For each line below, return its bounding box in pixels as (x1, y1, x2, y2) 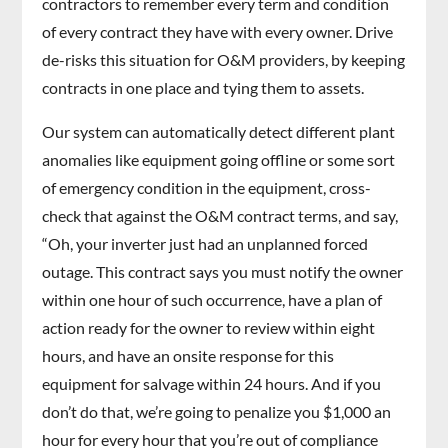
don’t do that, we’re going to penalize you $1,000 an (42, 401, 392, 421)
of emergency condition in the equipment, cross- (42, 177, 372, 197)
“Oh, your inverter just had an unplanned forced (42, 233, 369, 253)
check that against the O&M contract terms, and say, (42, 205, 399, 225)
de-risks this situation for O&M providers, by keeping (42, 49, 406, 69)
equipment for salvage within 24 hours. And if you (42, 373, 382, 393)
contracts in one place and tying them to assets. (42, 77, 365, 97)
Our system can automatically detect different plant (42, 121, 396, 141)
